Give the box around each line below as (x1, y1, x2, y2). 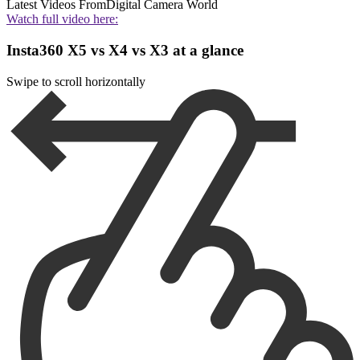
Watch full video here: (6, 12, 118, 27)
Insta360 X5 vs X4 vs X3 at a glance (6, 42, 243, 59)
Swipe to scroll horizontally (6, 74, 145, 88)
